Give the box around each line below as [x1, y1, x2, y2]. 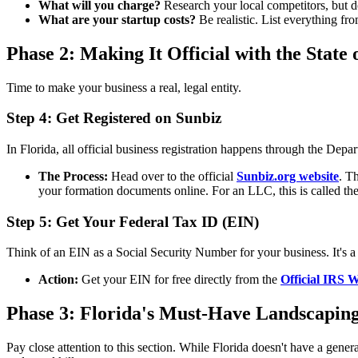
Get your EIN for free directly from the [78, 272, 280, 287]
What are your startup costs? [38, 12, 196, 26]
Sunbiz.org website [237, 169, 339, 183]
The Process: [38, 169, 108, 183]
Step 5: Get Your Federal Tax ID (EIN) [6, 213, 259, 230]
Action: [38, 272, 78, 287]
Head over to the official [108, 169, 237, 183]
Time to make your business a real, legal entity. [6, 80, 241, 94]
